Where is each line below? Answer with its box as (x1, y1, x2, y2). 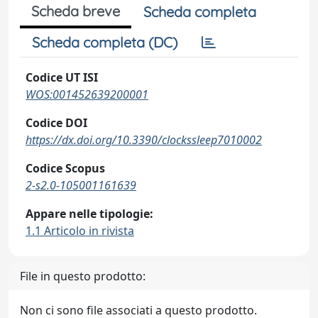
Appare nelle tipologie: (26, 206, 153, 221)
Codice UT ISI (26, 70, 98, 85)
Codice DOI (26, 115, 87, 131)
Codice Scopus (26, 160, 105, 176)
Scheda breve (31, 2, 120, 20)
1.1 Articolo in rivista (26, 223, 134, 238)
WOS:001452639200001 (26, 87, 148, 102)
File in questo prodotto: (20, 268, 146, 284)
